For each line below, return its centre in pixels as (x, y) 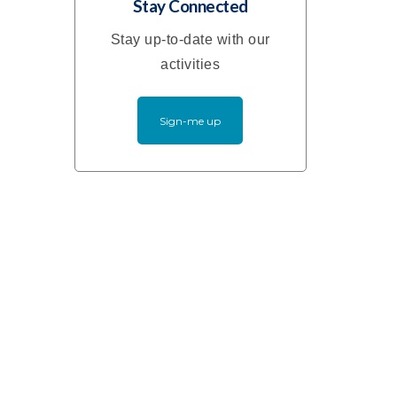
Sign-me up (191, 121)
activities (191, 65)
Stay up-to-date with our (190, 40)
